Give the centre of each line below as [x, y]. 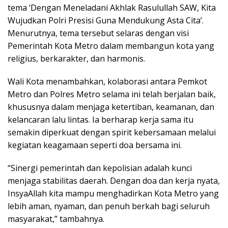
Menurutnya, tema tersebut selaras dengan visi [98, 33]
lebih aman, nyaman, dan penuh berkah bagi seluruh [109, 206]
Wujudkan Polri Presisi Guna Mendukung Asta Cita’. [106, 20]
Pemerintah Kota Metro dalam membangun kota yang [111, 46]
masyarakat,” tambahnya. [56, 219]
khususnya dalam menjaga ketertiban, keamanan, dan [111, 107]
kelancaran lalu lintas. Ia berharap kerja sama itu [101, 119]
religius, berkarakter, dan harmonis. [76, 58]
